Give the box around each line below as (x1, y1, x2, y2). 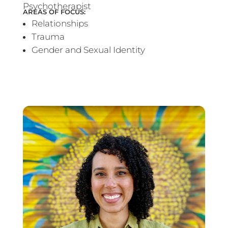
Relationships (31, 18, 88, 29)
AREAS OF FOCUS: (22, 8, 85, 16)
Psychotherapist (22, 1, 95, 12)
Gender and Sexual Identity (31, 45, 145, 55)
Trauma (31, 32, 65, 42)
